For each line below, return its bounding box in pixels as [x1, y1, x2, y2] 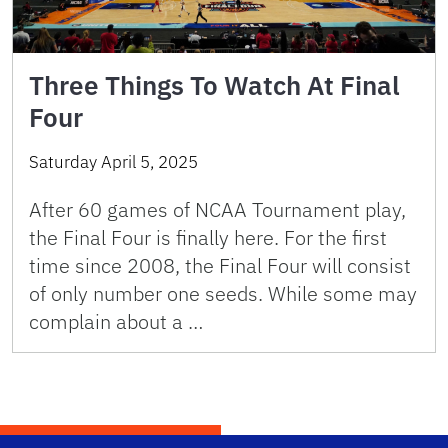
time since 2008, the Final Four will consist [29, 251, 411, 279]
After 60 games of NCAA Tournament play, [29, 195, 406, 223]
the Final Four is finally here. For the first [29, 223, 387, 251]
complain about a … [29, 307, 203, 335]
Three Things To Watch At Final [29, 67, 400, 102]
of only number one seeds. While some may [29, 279, 417, 307]
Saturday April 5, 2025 [29, 150, 198, 173]
